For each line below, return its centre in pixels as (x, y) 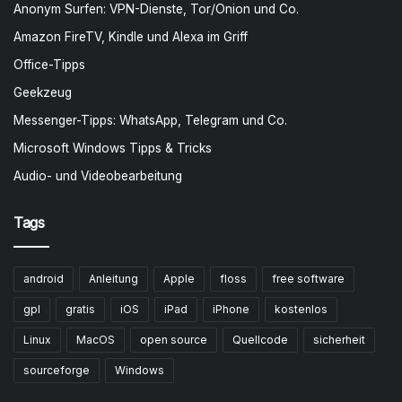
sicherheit (339, 340)
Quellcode (260, 340)
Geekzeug (43, 92)
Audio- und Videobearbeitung (98, 176)
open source (174, 340)
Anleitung (114, 279)
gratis (80, 309)
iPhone (231, 309)
